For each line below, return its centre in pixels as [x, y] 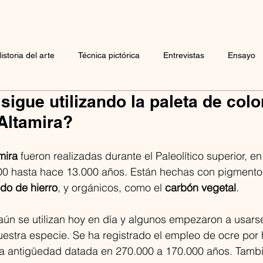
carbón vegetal [200, 188]
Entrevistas [184, 55]
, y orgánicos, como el [111, 188]
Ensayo [242, 55]
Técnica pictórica [109, 55]
